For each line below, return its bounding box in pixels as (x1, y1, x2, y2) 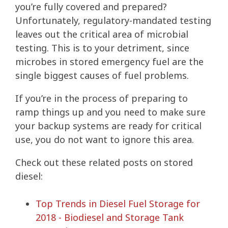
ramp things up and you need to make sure (15, 106, 206, 119)
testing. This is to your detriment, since (15, 42, 189, 54)
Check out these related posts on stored (15, 156, 193, 169)
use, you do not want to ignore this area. (15, 133, 194, 146)
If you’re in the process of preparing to (15, 92, 188, 105)
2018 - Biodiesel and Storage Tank (36, 211, 184, 224)
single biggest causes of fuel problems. (15, 69, 189, 82)
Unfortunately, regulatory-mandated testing (15, 14, 211, 27)
